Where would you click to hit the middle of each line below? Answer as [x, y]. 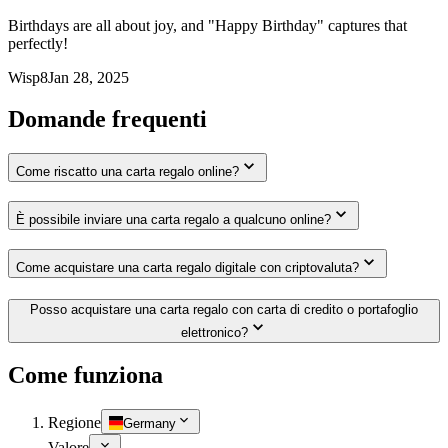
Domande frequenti [107, 119]
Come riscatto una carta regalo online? [127, 172]
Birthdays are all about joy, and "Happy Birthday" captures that [207, 25]
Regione [74, 423]
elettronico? [214, 332]
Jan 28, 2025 [88, 77]
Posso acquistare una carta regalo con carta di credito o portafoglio [224, 309]
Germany [149, 424]
